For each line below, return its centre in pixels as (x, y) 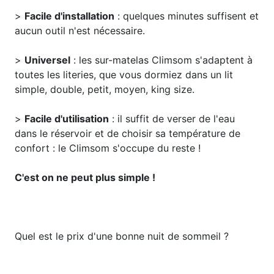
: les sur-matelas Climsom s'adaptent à (161, 60)
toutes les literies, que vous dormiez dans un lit (124, 74)
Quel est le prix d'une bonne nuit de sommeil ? (122, 236)
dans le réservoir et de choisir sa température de (128, 133)
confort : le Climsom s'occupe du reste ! (108, 148)
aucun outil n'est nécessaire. (80, 30)
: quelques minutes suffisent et (187, 16)
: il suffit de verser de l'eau (172, 118)
